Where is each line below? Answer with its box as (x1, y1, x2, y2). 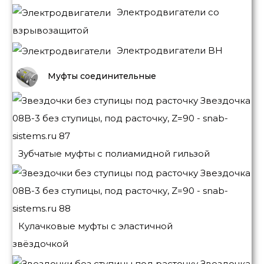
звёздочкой (12, 238, 68, 250)
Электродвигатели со (117, 6, 219, 18)
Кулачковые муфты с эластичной (18, 220, 173, 232)
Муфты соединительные (48, 71, 156, 82)
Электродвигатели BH (117, 44, 223, 56)
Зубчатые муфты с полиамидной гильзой (18, 147, 210, 159)
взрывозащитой (12, 25, 88, 37)
